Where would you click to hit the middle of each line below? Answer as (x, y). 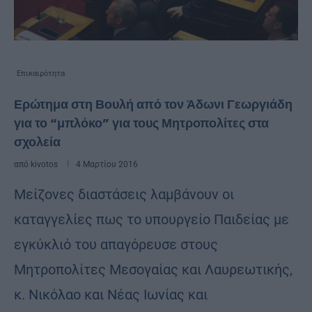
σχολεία (37, 141)
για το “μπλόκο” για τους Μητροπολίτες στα (141, 123)
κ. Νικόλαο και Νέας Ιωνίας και (111, 294)
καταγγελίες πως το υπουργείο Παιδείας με (151, 219)
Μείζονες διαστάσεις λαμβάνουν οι (124, 194)
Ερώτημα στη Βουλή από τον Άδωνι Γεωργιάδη (153, 104)
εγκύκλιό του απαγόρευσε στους (116, 244)
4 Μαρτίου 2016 (107, 164)
